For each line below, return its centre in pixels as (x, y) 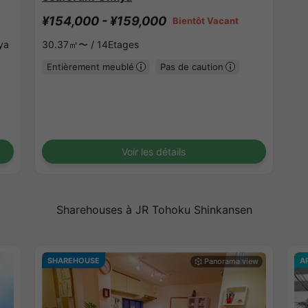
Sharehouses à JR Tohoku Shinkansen (154, 210)
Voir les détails (154, 152)
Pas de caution (191, 66)
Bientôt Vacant (206, 21)
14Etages (118, 45)
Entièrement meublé (90, 66)
